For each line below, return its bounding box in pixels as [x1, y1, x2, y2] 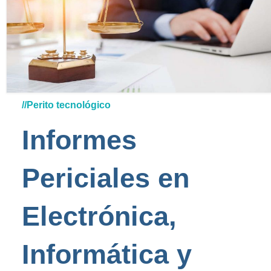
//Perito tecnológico [21, 99, 111, 110]
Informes [21, 124, 137, 155]
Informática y [21, 238, 192, 270]
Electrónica [21, 200, 169, 232]
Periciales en [21, 162, 189, 194]
